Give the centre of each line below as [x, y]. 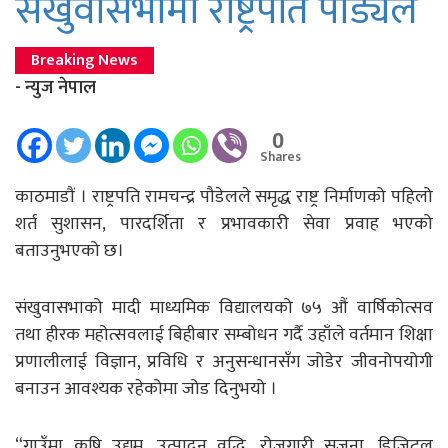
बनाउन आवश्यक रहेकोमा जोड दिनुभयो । [146, 388]
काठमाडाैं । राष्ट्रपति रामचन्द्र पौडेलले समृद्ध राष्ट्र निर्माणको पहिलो [224, 196]
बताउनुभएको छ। [69, 250]
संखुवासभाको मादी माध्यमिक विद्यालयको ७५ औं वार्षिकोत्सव [224, 307]
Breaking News [84, 60]
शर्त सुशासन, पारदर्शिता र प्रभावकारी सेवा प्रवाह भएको [224, 223]
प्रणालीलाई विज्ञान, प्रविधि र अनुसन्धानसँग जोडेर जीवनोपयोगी [224, 361]
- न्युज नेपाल [55, 87]
